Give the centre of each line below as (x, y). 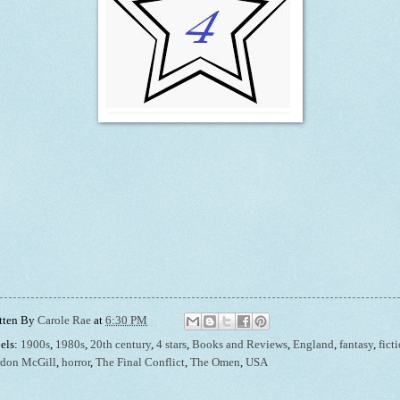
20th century (121, 345)
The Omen (215, 363)
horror (76, 363)
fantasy (356, 345)
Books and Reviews (240, 345)
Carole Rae (64, 321)
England (313, 345)
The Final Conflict (140, 363)
